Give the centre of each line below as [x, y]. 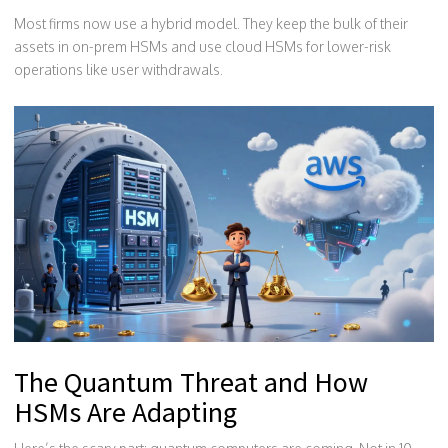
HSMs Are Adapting [125, 412]
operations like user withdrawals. [118, 69]
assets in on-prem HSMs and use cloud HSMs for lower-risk [202, 46]
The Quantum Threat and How [191, 382]
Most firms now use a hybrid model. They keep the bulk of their [211, 23]
